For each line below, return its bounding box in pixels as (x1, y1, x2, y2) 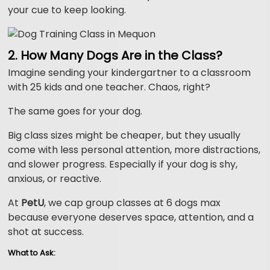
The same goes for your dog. (8, 104, 143, 119)
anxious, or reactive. (8, 172, 102, 186)
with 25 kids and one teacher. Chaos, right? (8, 80, 211, 95)
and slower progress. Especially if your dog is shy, (8, 157, 238, 172)
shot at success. (8, 225, 84, 239)
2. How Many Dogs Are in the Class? (8, 47, 223, 64)
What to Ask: (8, 247, 56, 259)
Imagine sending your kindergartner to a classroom (8, 66, 251, 80)
